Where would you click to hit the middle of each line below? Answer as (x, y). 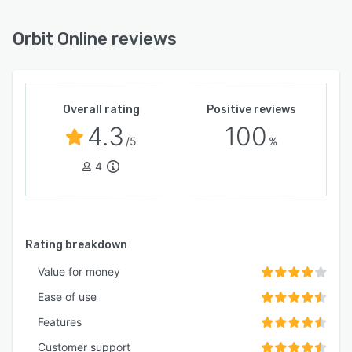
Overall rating (101, 110)
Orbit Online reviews (95, 39)
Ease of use (67, 297)
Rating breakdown (76, 245)
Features (60, 322)
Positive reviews (251, 110)
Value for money (79, 272)
